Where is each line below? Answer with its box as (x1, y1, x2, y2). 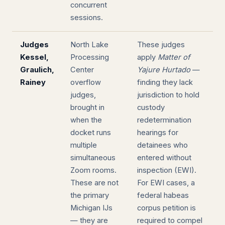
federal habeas (137, 191, 189, 200)
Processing (70, 53, 109, 62)
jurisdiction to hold (137, 90, 199, 99)
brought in (70, 103, 104, 112)
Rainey (20, 78, 46, 87)
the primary (70, 191, 109, 200)
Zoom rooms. (70, 166, 117, 175)
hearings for (137, 128, 178, 137)
